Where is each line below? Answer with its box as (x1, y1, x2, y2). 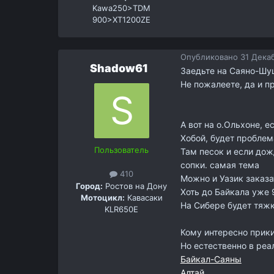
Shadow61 (90, 62, 149, 75)
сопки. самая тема (180, 160, 259, 171)
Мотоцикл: (80, 192, 125, 202)
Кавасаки (124, 192, 163, 202)
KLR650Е (105, 204, 139, 214)
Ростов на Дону (103, 180, 168, 191)
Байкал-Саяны (180, 254, 242, 265)
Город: (76, 180, 103, 191)
